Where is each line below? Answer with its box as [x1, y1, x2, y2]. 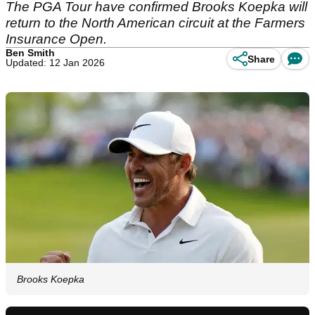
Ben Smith [6, 47, 55, 58]
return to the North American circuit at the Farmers [6, 15, 305, 30]
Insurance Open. [6, 32, 107, 46]
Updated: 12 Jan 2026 [6, 57, 105, 68]
